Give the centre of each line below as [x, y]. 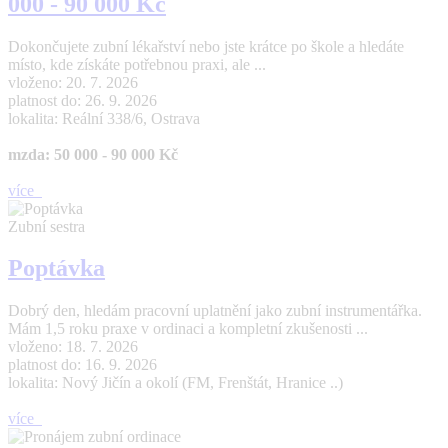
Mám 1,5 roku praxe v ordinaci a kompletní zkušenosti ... [188, 329]
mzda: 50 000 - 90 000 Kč [93, 154]
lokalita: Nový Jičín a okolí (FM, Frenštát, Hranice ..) [175, 383]
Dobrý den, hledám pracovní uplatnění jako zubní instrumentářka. [215, 311]
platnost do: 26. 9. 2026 [82, 100]
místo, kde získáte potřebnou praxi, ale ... [137, 64]
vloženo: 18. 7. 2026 [73, 347]
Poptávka [56, 268]
